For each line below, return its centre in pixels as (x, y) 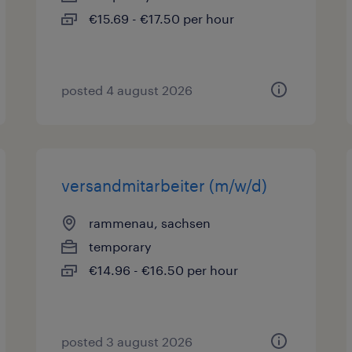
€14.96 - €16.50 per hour (164, 270)
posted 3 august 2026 (127, 341)
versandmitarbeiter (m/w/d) (165, 185)
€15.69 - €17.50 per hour (162, 18)
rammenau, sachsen (150, 223)
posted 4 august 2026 (127, 90)
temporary (121, 246)
